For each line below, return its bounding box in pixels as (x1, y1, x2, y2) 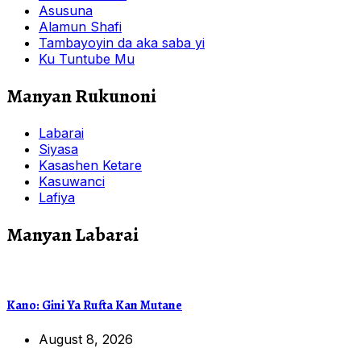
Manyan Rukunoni (6, 82, 156, 109)
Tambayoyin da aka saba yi (39, 34, 205, 51)
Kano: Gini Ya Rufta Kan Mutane (6, 296, 182, 314)
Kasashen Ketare (39, 156, 142, 173)
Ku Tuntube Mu (39, 50, 135, 67)
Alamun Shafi (39, 18, 122, 35)
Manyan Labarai (6, 221, 139, 247)
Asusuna (39, 2, 93, 19)
